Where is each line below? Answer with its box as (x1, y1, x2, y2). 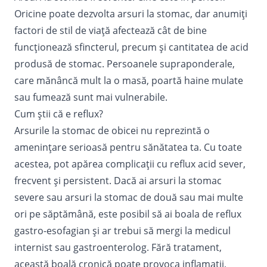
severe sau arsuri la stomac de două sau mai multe (14, 190, 243, 204)
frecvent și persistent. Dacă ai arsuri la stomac (14, 173, 222, 187)
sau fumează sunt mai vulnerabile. (14, 90, 167, 104)
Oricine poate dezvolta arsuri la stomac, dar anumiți (14, 7, 247, 20)
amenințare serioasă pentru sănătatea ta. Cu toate (14, 140, 242, 154)
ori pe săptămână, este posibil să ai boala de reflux (14, 207, 241, 221)
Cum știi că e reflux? (14, 107, 103, 120)
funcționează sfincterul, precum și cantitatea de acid (14, 40, 249, 54)
